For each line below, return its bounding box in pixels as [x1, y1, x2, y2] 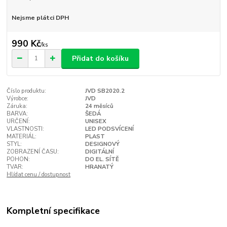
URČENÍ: [7, 118, 30, 126]
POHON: [7, 156, 30, 164]
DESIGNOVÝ [85, 140, 120, 148]
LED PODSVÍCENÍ [85, 125, 134, 133]
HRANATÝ [85, 163, 113, 171]
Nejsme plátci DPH [11, 13, 69, 22]
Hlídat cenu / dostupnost [7, 171, 71, 179]
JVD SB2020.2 [85, 87, 125, 95]
